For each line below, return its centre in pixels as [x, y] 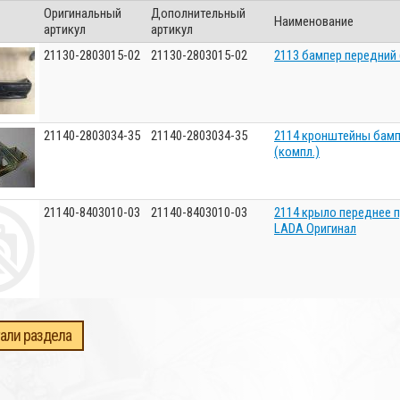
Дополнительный [198, 13]
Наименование [314, 21]
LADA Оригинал [315, 229]
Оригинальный [83, 13]
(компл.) [297, 152]
